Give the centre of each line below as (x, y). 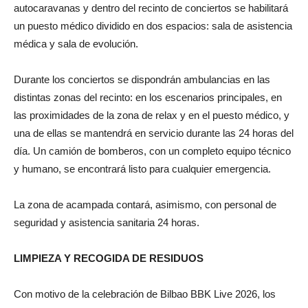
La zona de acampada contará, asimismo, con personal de (145, 204)
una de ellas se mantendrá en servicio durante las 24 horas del (154, 133)
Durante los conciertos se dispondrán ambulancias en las (142, 79)
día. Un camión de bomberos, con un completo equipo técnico (152, 151)
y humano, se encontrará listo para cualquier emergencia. (142, 168)
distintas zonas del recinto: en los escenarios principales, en (148, 97)
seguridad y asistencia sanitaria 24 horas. (107, 222)
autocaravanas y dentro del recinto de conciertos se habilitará (151, 8)
